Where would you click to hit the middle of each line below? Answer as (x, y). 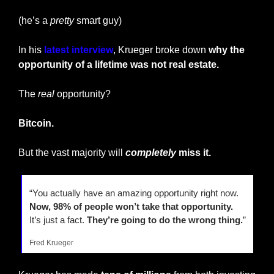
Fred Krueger (51, 243)
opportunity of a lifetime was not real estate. (119, 65)
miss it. (194, 153)
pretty (62, 21)
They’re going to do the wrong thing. (164, 220)
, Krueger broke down (161, 50)
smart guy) (98, 21)
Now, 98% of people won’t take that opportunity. (131, 207)
